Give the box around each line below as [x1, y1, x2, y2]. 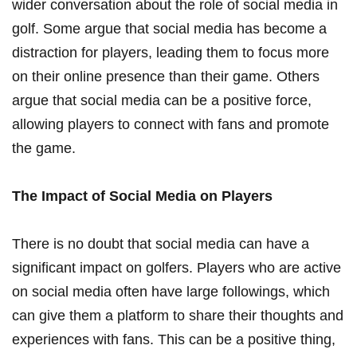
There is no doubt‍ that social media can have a [12, 235, 309, 252]
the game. [12, 139, 76, 156]
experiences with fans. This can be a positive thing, [12, 331, 335, 347]
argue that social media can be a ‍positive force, [12, 92, 312, 108]
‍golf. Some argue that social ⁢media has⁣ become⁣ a [12, 20, 327, 37]
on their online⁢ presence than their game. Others [12, 68, 320, 84]
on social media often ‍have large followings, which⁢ [12, 283, 330, 300]
